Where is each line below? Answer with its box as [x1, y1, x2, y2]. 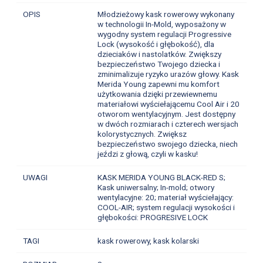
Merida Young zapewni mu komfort [97, 79, 220, 89]
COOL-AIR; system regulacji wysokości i [97, 203, 235, 213]
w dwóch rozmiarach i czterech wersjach [97, 119, 238, 129]
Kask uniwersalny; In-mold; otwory [97, 183, 214, 193]
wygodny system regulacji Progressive [97, 29, 231, 39]
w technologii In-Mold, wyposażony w [97, 19, 226, 29]
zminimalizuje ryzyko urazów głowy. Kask [97, 69, 239, 79]
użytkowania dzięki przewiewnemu [97, 89, 217, 99]
